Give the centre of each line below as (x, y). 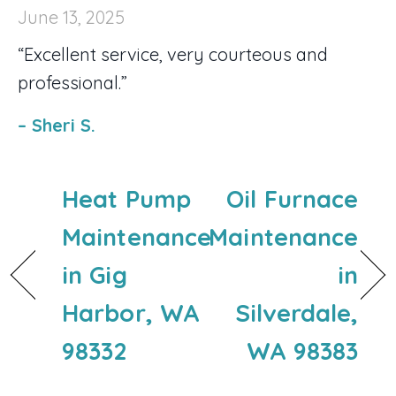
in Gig (95, 274)
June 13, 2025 (71, 17)
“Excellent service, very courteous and (173, 54)
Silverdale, (297, 312)
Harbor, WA (131, 312)
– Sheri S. (57, 125)
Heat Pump (126, 198)
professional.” (72, 82)
